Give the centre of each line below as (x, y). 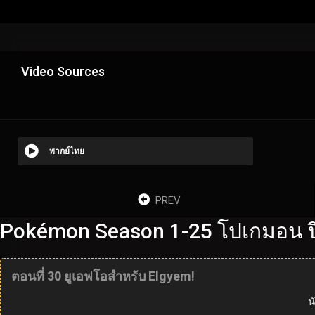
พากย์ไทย (67, 151)
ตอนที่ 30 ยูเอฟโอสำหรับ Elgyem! (103, 276)
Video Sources (63, 71)
